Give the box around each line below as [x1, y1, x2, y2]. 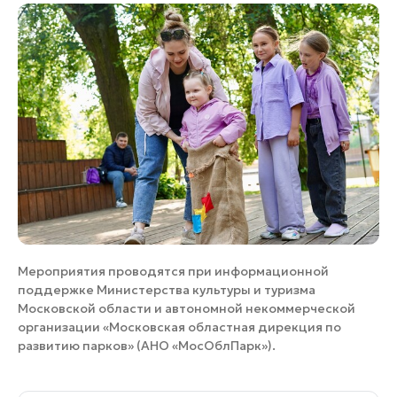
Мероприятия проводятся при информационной [18, 262, 329, 279]
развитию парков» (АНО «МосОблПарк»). [18, 337, 276, 354]
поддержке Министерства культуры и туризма [18, 281, 315, 298]
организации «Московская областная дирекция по [18, 318, 341, 335]
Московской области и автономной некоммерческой [18, 300, 355, 316]
